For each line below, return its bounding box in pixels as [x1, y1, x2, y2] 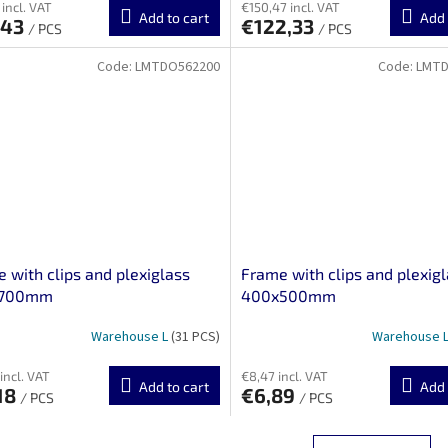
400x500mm [240, 286, 336, 306]
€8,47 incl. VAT [240, 368, 328, 385]
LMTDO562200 [134, 56, 220, 77]
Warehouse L [90, 326, 171, 347]
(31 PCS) [170, 326, 220, 347]
